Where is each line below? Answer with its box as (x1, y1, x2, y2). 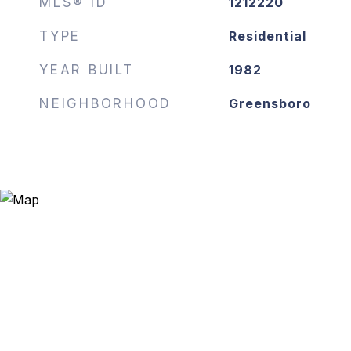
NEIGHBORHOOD (39, 96, 172, 111)
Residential (228, 28, 306, 44)
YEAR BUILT (39, 62, 134, 78)
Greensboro (228, 96, 311, 111)
